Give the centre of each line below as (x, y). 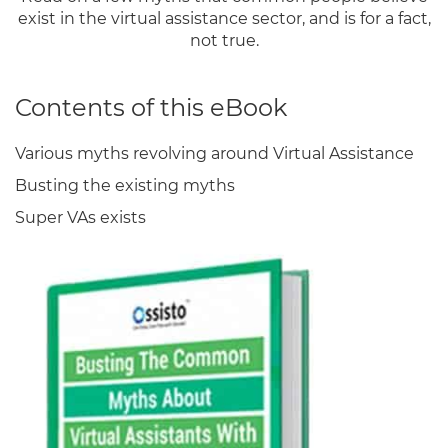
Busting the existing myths (125, 185)
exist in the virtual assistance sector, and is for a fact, (224, 18)
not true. (224, 40)
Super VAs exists (80, 217)
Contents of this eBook (151, 107)
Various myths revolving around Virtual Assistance (214, 153)
